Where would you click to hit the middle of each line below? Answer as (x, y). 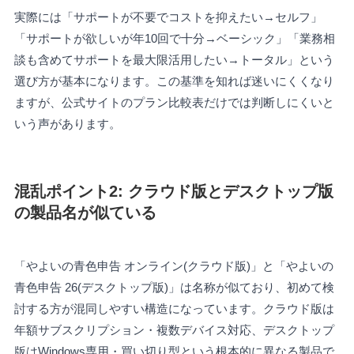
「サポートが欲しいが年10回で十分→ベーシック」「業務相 (174, 39)
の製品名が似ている (85, 213)
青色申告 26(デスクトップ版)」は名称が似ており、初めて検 (174, 287)
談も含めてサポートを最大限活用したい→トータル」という (174, 60)
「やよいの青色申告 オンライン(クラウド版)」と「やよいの (173, 265)
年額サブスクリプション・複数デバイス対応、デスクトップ (174, 330)
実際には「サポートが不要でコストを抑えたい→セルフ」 (168, 17)
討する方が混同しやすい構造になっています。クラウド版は (174, 308)
